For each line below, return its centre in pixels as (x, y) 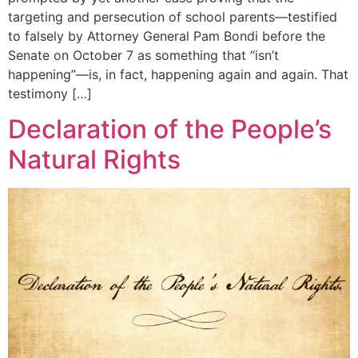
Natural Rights (94, 160)
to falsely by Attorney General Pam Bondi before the (167, 36)
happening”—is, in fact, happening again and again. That (178, 74)
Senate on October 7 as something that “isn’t (143, 55)
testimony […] (50, 93)
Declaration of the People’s (170, 129)
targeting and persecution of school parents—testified (173, 16)
